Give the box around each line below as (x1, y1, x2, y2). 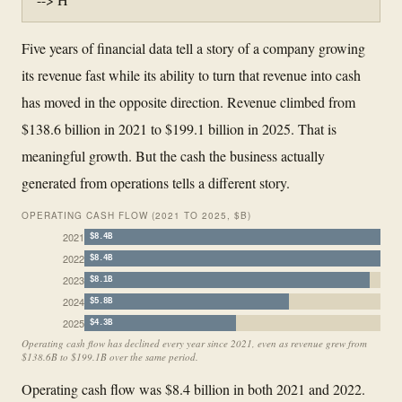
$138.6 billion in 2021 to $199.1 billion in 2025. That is (22, 118, 336, 138)
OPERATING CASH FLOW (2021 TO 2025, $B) (22, 208, 251, 222)
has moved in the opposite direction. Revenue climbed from (22, 92, 355, 111)
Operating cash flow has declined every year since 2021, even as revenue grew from (22, 336, 367, 350)
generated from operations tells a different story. (22, 172, 290, 192)
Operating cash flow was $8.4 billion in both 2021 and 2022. (22, 379, 365, 398)
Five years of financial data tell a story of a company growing (22, 38, 365, 57)
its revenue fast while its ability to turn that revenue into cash (22, 65, 361, 84)
